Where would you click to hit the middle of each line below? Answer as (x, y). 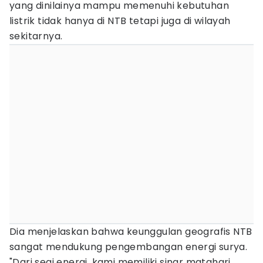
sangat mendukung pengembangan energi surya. (129, 247)
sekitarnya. (36, 36)
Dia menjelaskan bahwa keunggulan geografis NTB (131, 232)
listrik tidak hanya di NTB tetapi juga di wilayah (120, 21)
